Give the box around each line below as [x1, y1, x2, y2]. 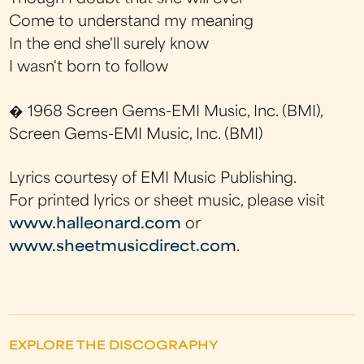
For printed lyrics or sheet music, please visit [9, 194, 326, 209]
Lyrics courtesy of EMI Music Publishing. [9, 171, 297, 186]
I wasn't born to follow [9, 61, 169, 76]
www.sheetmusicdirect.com [9, 240, 237, 254]
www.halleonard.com [9, 217, 182, 232]
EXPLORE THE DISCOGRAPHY [9, 340, 219, 353]
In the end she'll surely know [9, 38, 210, 53]
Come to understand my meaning [9, 15, 254, 30]
